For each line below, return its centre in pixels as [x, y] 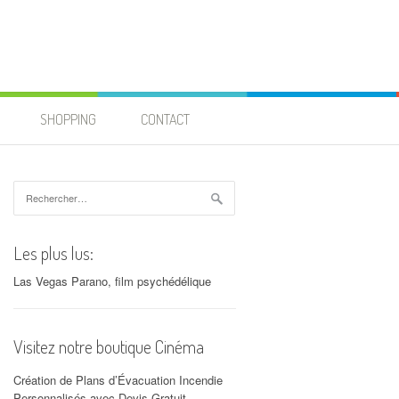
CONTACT [166, 120]
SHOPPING [69, 120]
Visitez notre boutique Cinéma [109, 346]
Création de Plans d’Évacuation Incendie [118, 380]
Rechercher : [47, 189]
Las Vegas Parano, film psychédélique [113, 281]
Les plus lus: [54, 252]
